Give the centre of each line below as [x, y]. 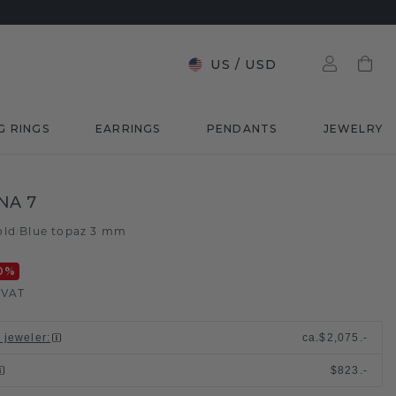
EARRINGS [128, 129]
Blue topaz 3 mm [73, 232]
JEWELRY [353, 129]
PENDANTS [242, 129]
